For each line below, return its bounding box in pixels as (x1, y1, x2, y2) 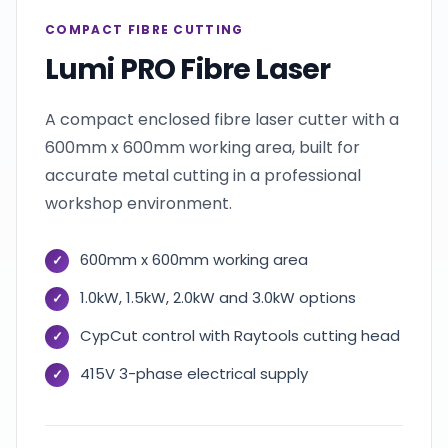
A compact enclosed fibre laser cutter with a (45, 108, 399, 131)
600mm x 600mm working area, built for (45, 136, 360, 159)
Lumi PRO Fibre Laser (45, 50, 331, 89)
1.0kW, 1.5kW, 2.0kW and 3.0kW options (80, 287, 356, 308)
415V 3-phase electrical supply (80, 363, 308, 384)
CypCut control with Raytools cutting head (80, 325, 400, 346)
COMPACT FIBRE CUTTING (45, 21, 244, 38)
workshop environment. (45, 192, 232, 215)
